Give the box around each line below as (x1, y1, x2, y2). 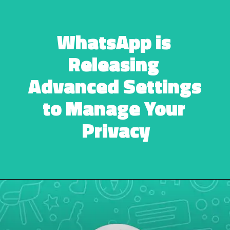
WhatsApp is (56, 27, 171, 57)
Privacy (82, 115, 150, 146)
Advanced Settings (28, 71, 202, 102)
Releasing (68, 49, 160, 80)
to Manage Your (42, 93, 185, 124)
